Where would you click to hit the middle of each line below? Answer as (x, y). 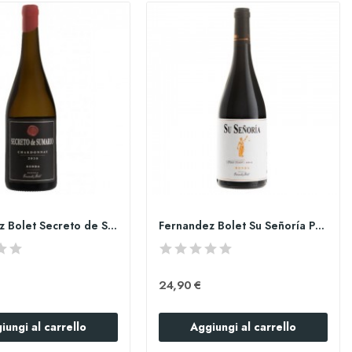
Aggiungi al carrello (244, 326)
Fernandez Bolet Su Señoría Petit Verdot (320, 225)
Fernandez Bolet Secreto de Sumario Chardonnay (113, 225)
